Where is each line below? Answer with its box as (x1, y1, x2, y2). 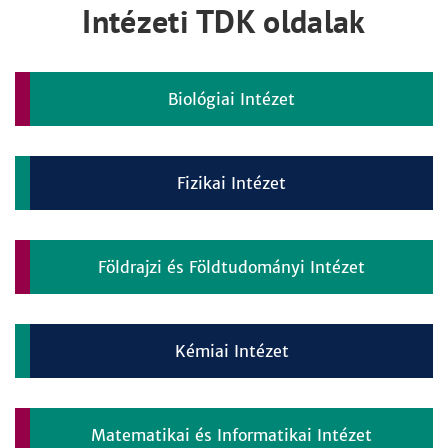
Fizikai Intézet (177, 173, 286, 193)
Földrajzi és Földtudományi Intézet (98, 257, 365, 277)
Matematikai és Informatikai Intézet (91, 425, 372, 445)
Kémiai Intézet (174, 341, 289, 361)
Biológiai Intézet (168, 89, 295, 109)
